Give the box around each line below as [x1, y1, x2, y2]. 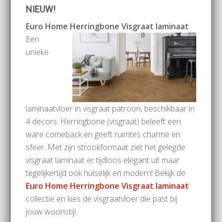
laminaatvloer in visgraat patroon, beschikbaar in [26, 103, 195, 114]
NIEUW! [26, 3, 56, 14]
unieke [26, 46, 49, 57]
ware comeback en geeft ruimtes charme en [26, 128, 181, 140]
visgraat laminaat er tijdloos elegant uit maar [26, 154, 180, 166]
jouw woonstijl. [26, 206, 78, 217]
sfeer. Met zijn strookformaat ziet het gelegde [26, 141, 186, 153]
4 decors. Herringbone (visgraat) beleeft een [26, 115, 181, 127]
